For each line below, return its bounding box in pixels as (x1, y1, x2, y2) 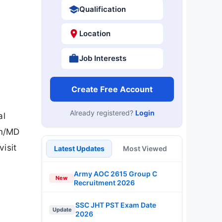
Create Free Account (71, 84, 153, 94)
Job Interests (79, 53, 126, 63)
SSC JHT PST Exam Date (75, 201, 156, 209)
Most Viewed (123, 144, 167, 153)
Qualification (79, 4, 126, 14)
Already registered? (69, 108, 135, 117)
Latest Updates (54, 144, 105, 153)
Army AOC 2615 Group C (74, 169, 157, 178)
